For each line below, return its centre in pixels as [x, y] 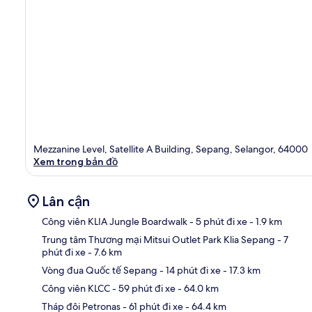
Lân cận [66, 201]
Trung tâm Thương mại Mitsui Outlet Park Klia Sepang [158, 239]
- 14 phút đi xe [189, 270]
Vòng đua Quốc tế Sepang [100, 270]
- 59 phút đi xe [143, 288]
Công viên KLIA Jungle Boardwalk [115, 221]
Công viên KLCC [76, 288]
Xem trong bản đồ [76, 161]
